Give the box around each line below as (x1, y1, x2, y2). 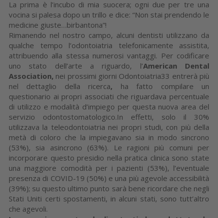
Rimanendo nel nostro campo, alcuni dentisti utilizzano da (9, 30, 209, 40)
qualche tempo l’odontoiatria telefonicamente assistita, (9, 40, 209, 50)
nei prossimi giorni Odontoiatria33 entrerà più (55, 71, 210, 81)
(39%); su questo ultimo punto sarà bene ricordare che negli (9, 183, 209, 193)
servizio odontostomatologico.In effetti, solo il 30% (9, 111, 209, 122)
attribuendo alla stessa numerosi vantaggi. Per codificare (9, 50, 209, 60)
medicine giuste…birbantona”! (9, 19, 107, 30)
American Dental (143, 60, 210, 71)
